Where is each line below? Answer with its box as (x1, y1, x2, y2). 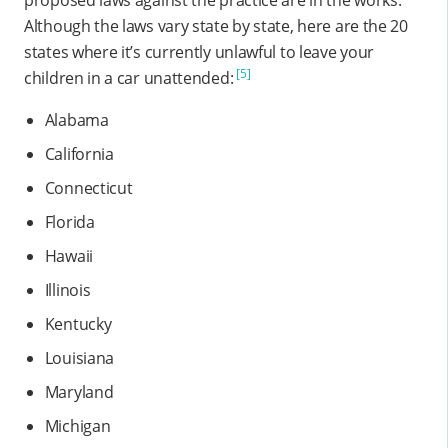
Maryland (44, 380, 114, 403)
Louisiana (44, 346, 115, 369)
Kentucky (44, 312, 112, 335)
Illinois (44, 278, 91, 301)
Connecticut (44, 176, 133, 199)
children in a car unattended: (24, 66, 234, 89)
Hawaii (44, 244, 93, 267)
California (44, 142, 114, 165)
